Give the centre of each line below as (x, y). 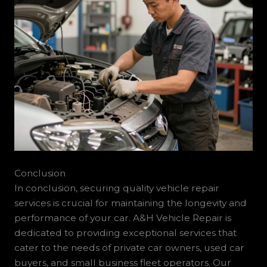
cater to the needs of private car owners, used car (129, 247)
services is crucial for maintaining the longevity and (130, 203)
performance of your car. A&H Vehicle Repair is (122, 218)
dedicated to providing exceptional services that (125, 232)
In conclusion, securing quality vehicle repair (117, 188)
